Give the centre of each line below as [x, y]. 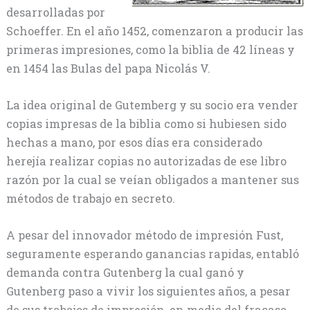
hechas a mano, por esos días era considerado [134, 142]
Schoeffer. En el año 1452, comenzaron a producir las [154, 30]
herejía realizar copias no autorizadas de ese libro [146, 161]
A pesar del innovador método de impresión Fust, [144, 235]
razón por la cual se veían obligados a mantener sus [152, 179]
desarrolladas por [55, 12]
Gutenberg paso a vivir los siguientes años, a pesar [148, 291]
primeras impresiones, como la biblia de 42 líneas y [150, 49]
